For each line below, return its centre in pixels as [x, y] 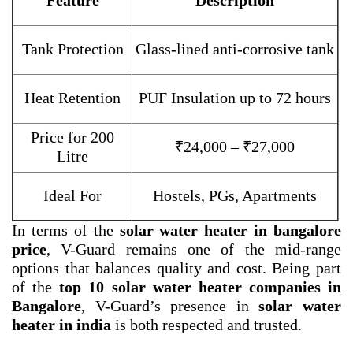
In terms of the [66, 230]
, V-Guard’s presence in [170, 306]
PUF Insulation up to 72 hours [235, 98]
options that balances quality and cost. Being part [176, 268]
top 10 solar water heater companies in [200, 287]
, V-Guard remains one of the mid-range [194, 249]
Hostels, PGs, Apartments [235, 196]
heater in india [61, 325]
